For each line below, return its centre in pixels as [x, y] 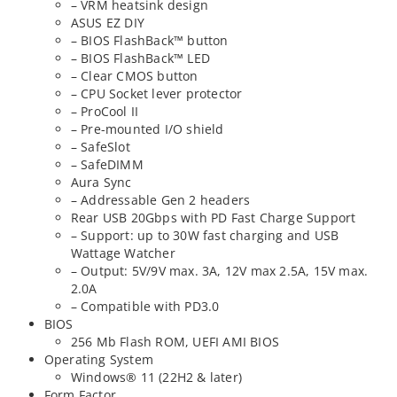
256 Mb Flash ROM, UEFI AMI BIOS [175, 342]
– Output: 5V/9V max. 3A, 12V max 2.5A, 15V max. [219, 271]
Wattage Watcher [123, 253]
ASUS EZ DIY [107, 23]
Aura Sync [101, 183]
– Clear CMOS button [134, 76]
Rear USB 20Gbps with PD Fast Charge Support [213, 218]
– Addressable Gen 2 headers [160, 200]
